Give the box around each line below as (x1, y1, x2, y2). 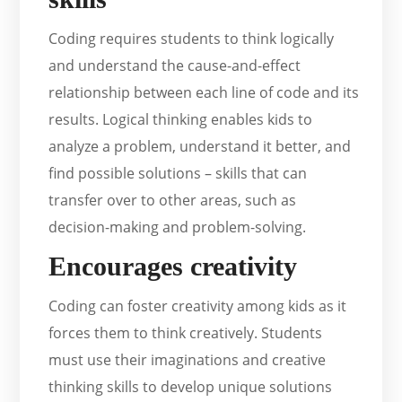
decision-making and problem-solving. (48, 217, 307, 238)
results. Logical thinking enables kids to (48, 109, 313, 130)
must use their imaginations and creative (48, 350, 327, 371)
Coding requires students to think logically (48, 29, 335, 49)
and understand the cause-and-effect (48, 56, 301, 76)
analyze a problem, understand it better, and (48, 136, 352, 157)
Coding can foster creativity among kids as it (48, 296, 347, 317)
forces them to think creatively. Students (48, 323, 323, 344)
